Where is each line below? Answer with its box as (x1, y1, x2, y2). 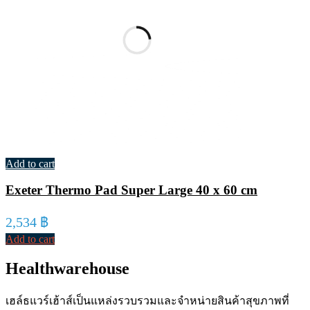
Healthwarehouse (6, 259, 129, 278)
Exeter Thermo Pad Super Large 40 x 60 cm (6, 183, 257, 198)
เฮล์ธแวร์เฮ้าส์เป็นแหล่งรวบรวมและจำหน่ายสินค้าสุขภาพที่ (6, 295, 289, 307)
